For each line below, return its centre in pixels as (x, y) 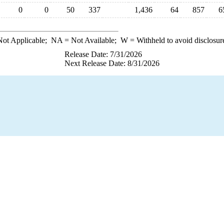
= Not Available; (91, 40)
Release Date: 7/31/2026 (103, 54)
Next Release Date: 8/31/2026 (112, 63)
